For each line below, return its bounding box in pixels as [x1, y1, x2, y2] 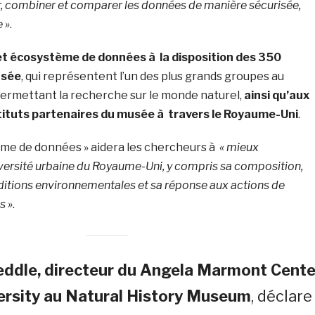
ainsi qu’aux [243, 88, 309, 102]
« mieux [219, 140, 259, 154]
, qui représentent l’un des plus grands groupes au [20, 69, 284, 83]
